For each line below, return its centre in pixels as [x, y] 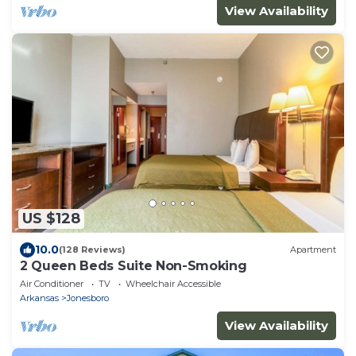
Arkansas [39, 298]
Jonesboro [88, 298]
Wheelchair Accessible [173, 283]
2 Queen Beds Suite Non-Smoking [133, 265]
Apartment [313, 250]
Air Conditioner [52, 283]
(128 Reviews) [92, 250]
